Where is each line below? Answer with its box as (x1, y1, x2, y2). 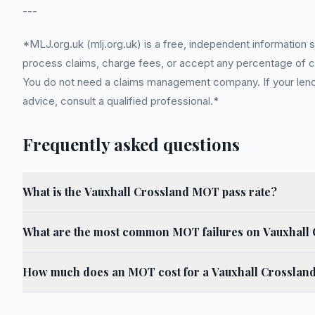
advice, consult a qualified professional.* (22, 94, 219, 108)
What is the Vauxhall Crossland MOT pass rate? (22, 184, 277, 199)
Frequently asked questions (22, 133, 240, 155)
